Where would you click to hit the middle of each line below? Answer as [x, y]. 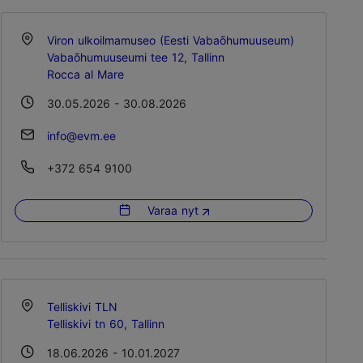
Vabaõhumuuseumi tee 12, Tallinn [136, 57]
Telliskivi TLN [82, 307]
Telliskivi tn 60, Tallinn [106, 324]
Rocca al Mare [85, 74]
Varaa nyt [173, 210]
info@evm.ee [81, 136]
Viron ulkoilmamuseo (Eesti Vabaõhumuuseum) [171, 40]
